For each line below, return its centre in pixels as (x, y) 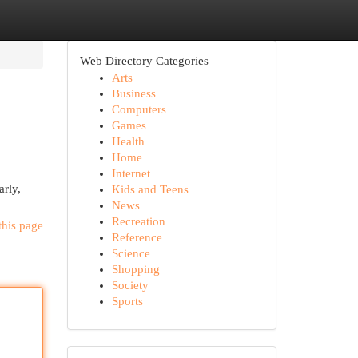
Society (130, 285)
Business (133, 93)
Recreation (138, 221)
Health (128, 141)
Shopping (135, 269)
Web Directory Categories (144, 61)
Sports (127, 301)
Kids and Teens (150, 189)
